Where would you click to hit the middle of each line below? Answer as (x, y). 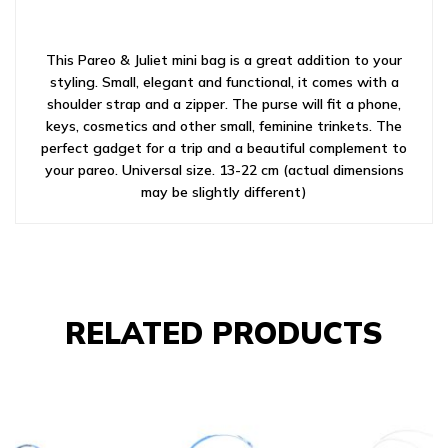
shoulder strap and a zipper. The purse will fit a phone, (224, 104)
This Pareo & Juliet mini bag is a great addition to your (224, 60)
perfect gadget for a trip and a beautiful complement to (224, 148)
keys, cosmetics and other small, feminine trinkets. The (224, 126)
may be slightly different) (224, 192)
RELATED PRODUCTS (224, 333)
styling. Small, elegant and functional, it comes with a (224, 82)
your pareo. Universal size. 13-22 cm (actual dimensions (224, 170)
